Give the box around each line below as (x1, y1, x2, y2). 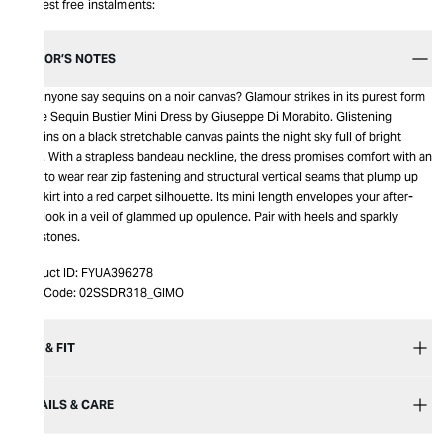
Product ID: (16, 265, 78, 280)
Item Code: (16, 285, 76, 300)
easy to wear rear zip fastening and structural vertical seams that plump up (16, 169, 418, 184)
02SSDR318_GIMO (79, 285, 184, 300)
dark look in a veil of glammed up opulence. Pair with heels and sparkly (16, 209, 398, 224)
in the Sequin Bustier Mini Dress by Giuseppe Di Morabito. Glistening (16, 109, 392, 124)
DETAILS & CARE (16, 397, 114, 412)
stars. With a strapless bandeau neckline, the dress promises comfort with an (16, 149, 432, 164)
